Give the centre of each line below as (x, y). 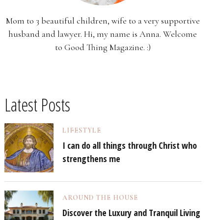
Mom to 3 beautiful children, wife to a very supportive (103, 20)
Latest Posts (37, 105)
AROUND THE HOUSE (100, 197)
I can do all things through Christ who (129, 145)
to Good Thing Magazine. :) (103, 47)
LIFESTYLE (82, 130)
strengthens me (91, 158)
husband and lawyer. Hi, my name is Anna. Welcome (103, 34)
